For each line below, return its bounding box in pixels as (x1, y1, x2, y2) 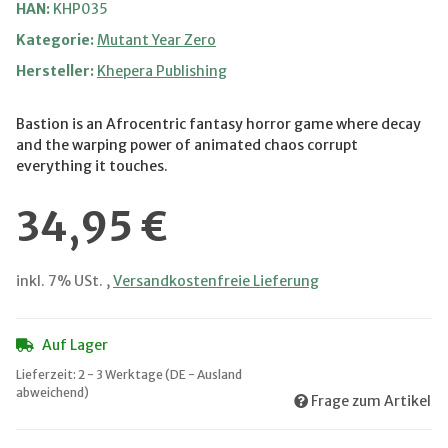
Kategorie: (16, 30, 97, 49)
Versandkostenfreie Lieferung (113, 271, 319, 290)
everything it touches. (16, 156, 168, 175)
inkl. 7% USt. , (16, 271, 113, 290)
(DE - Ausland (165, 366, 242, 382)
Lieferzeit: (16, 366, 78, 382)
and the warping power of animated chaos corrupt (16, 135, 358, 154)
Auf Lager (42, 335, 108, 354)
